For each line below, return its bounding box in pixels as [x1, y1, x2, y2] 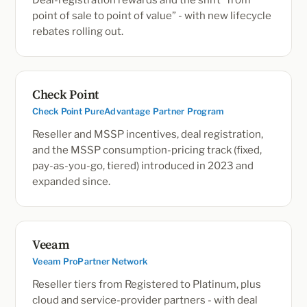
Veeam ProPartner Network [32, 256, 147, 267]
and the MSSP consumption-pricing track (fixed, [32, 144, 262, 156]
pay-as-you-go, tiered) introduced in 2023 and [32, 160, 254, 172]
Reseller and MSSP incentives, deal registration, [32, 128, 263, 140]
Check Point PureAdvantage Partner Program [32, 106, 224, 116]
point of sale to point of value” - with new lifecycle [32, 10, 271, 22]
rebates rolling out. [32, 25, 123, 38]
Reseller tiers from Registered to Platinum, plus [32, 278, 261, 291]
